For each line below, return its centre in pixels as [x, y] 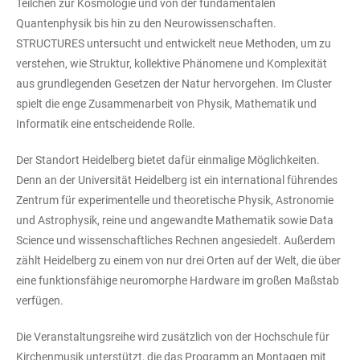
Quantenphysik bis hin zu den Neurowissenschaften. [146, 24]
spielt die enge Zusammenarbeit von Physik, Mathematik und [166, 104]
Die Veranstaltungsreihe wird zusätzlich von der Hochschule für [173, 337]
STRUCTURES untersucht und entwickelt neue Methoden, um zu [174, 44]
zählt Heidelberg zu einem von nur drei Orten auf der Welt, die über [178, 261]
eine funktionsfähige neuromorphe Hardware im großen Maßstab [178, 281]
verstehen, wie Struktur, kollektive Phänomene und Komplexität [172, 64]
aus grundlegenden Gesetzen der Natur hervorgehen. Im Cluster [174, 84]
